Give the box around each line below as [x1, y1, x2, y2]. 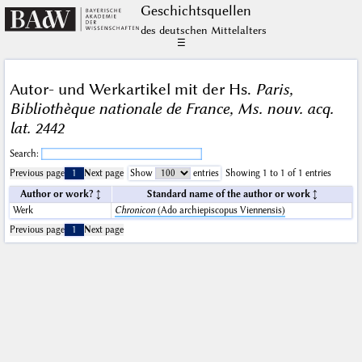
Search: [9, 149, 41, 160]
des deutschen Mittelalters [140, 23, 267, 36]
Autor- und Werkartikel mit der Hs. [9, 79, 255, 99]
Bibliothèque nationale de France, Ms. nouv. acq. [9, 99, 334, 118]
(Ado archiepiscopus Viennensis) [154, 205, 285, 217]
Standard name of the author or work [146, 189, 310, 200]
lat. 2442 [9, 118, 64, 137]
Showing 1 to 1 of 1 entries [225, 168, 331, 179]
